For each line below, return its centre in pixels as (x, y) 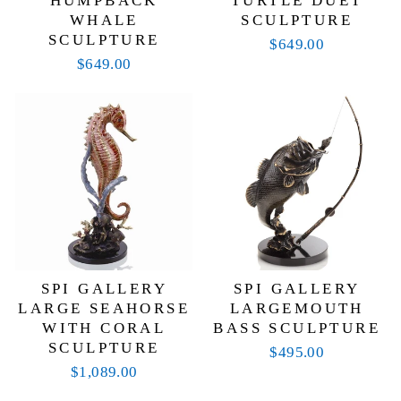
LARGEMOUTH (297, 309)
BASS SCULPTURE (297, 328)
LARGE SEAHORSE (104, 309)
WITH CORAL (104, 328)
